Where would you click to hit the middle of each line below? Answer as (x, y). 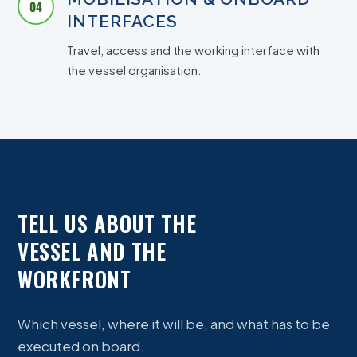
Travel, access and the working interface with (193, 50)
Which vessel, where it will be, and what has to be (174, 324)
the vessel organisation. (134, 70)
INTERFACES (122, 21)
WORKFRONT (75, 279)
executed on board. (81, 346)
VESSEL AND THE (92, 251)
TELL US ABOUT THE (107, 224)
